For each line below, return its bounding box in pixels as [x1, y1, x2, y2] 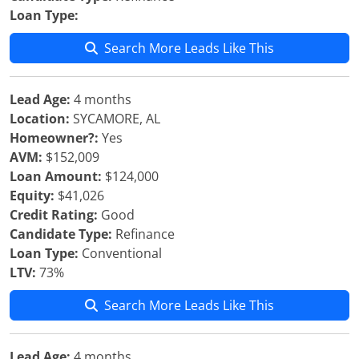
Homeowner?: [10, 129, 99, 147]
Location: [10, 110, 70, 127]
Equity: [10, 187, 54, 204]
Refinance [112, 225, 175, 243]
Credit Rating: [10, 206, 98, 224]
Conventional [79, 244, 162, 262]
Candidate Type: [10, 225, 112, 243]
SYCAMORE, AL [70, 110, 160, 127]
